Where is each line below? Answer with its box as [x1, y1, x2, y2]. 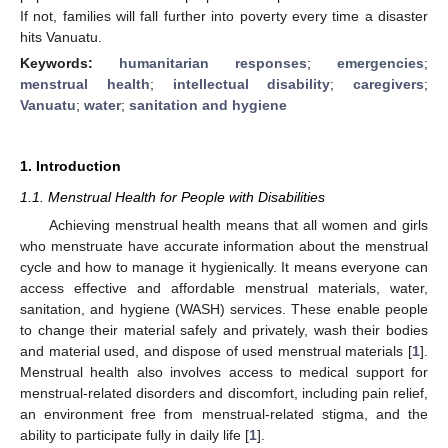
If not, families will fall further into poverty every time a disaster [20, 7, 428, 24]
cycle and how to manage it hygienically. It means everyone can [20, 259, 428, 275]
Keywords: [20, 54, 119, 71]
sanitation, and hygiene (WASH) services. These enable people [20, 301, 428, 317]
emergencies [337, 54, 424, 71]
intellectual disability [172, 75, 331, 92]
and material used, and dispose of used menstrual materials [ [20, 343, 412, 359]
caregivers [353, 75, 424, 92]
